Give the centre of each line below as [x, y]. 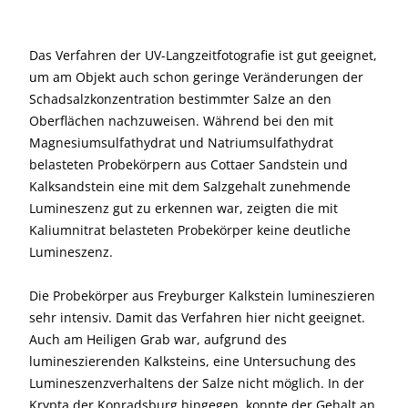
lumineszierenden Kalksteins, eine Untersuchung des [193, 362]
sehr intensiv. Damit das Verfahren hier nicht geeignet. [197, 318]
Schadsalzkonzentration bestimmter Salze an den [180, 99]
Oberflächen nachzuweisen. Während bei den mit [181, 121]
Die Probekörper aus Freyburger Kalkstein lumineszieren [202, 296]
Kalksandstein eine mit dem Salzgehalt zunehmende [190, 187]
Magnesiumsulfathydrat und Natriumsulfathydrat [181, 143]
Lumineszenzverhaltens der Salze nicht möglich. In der [197, 383]
